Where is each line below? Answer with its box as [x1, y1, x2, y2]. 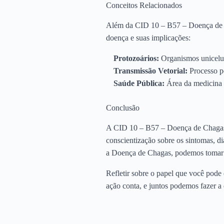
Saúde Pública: [113, 78, 164, 87]
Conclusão [106, 103, 139, 112]
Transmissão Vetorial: [113, 66, 187, 75]
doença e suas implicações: [106, 33, 190, 42]
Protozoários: [113, 53, 159, 62]
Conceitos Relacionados [106, 1, 182, 10]
